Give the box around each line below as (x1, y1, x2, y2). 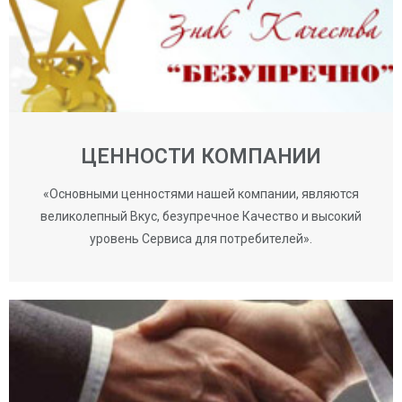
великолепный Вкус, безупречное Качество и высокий (40, 208, 362, 223)
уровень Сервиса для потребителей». (90, 231, 312, 246)
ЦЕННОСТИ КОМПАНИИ (81, 144, 321, 169)
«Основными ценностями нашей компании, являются (43, 186, 359, 201)
